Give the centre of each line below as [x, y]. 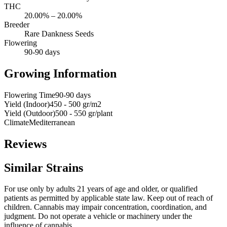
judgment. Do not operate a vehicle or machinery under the [98, 216]
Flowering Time [30, 95]
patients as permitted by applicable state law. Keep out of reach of [108, 198]
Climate [16, 122]
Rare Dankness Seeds [59, 33]
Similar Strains [44, 167]
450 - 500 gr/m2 [75, 104]
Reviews [25, 144]
